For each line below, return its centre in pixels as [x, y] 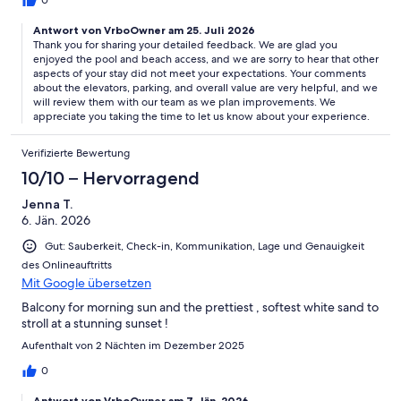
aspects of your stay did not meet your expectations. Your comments [200, 74]
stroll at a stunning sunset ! [95, 324]
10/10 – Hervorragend [111, 179]
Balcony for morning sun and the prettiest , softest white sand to [200, 307]
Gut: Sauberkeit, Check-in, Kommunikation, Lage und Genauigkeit [205, 247]
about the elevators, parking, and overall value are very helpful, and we [205, 88]
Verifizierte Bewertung [76, 154]
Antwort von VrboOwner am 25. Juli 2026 [144, 30]
